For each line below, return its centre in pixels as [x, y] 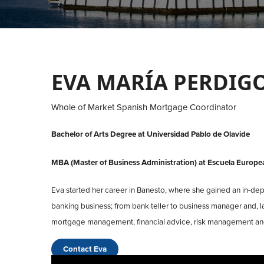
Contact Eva [85, 250]
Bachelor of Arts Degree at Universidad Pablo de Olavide [151, 135]
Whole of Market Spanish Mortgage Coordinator [144, 107]
